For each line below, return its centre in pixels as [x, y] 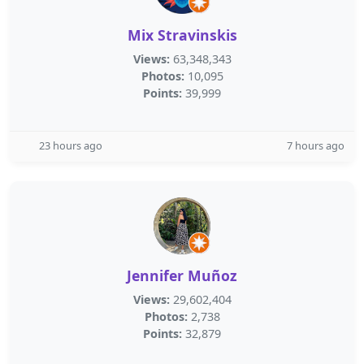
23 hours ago [71, 145]
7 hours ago [316, 145]
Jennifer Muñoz [182, 275]
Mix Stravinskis [182, 35]
